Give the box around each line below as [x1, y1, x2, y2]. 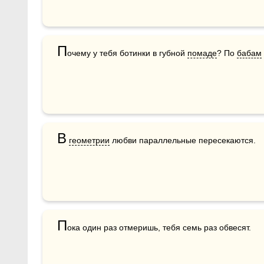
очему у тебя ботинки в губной [67, 48, 187, 58]
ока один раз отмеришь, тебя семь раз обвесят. [67, 222, 251, 232]
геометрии [69, 135, 110, 145]
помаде [187, 48, 217, 58]
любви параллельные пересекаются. [110, 135, 258, 145]
